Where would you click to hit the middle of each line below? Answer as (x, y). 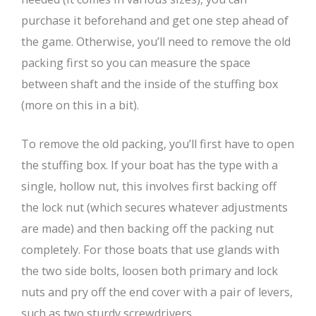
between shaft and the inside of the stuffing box (150, 84)
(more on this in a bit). (80, 105)
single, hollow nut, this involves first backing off (149, 187)
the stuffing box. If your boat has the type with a (150, 165)
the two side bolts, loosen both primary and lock (150, 271)
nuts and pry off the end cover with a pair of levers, (157, 292)
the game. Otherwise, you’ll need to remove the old (156, 42)
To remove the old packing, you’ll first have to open (158, 144)
